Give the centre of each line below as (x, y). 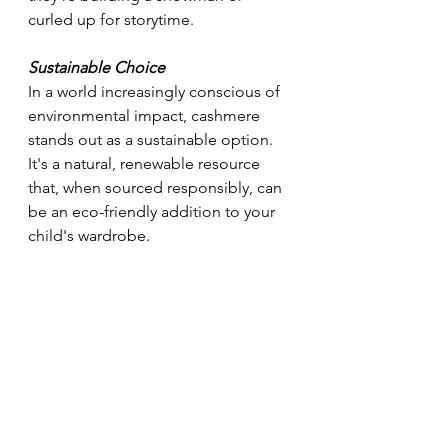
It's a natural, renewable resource (146, 163)
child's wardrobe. (89, 235)
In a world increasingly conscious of (156, 91)
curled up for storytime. (111, 19)
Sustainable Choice (96, 67)
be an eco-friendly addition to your (153, 211)
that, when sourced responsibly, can (157, 187)
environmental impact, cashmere (146, 115)
